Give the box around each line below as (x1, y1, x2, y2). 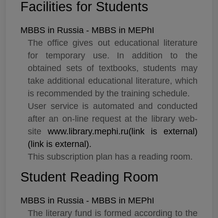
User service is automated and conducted (28, 101, 198, 111)
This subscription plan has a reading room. (28, 152, 193, 162)
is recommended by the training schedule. (28, 89, 190, 99)
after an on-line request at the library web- (28, 114, 198, 124)
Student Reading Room (20, 170, 158, 185)
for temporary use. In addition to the (28, 51, 198, 61)
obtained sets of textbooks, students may (28, 63, 198, 73)
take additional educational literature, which (28, 76, 198, 86)
